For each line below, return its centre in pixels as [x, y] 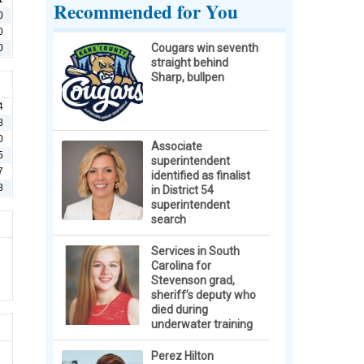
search [169, 219]
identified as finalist [201, 175]
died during [180, 310]
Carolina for [181, 266]
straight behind [190, 63]
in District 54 [182, 190]
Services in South [195, 251]
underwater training [202, 324]
